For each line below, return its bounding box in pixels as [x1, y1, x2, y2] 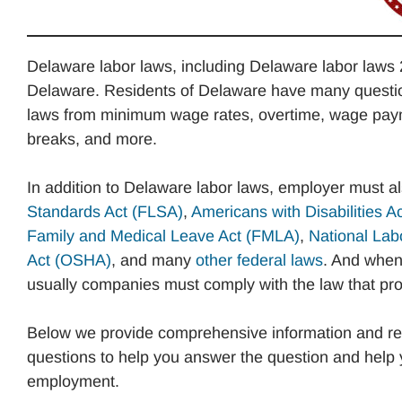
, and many [111, 251, 196, 269]
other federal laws [196, 251, 323, 269]
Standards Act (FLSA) [27, 203, 183, 221]
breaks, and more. [27, 130, 157, 148]
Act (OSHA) [27, 251, 111, 269]
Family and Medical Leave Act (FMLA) [27, 227, 300, 245]
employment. [27, 372, 119, 390]
